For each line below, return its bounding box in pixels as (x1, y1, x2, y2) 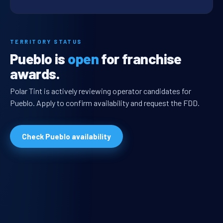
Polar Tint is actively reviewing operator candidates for (10, 86, 191, 96)
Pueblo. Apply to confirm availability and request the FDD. (10, 98, 200, 108)
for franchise (98, 50, 182, 68)
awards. (10, 65, 59, 83)
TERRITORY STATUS (10, 38, 82, 45)
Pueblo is (10, 50, 68, 68)
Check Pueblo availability (22, 132, 111, 141)
